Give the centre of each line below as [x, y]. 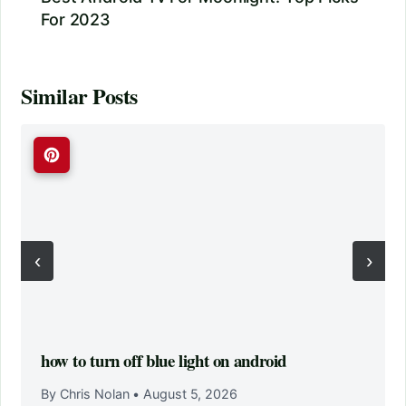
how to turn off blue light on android [164, 361]
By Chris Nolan [87, 394]
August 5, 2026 [188, 394]
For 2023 [76, 20]
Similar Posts [79, 96]
